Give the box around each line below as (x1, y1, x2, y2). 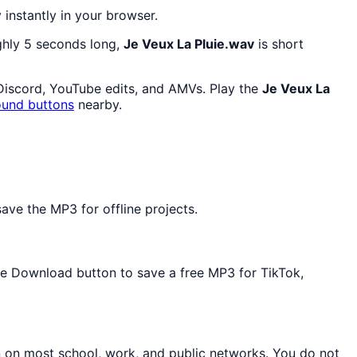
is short (254, 36, 304, 53)
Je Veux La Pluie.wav (124, 36, 254, 53)
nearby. (74, 96, 122, 113)
